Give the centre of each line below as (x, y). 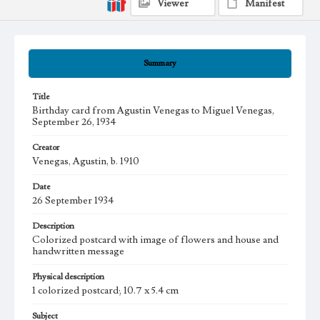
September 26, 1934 (74, 122)
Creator (46, 148)
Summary (160, 64)
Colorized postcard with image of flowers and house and (155, 240)
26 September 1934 (73, 201)
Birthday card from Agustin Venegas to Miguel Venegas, (153, 111)
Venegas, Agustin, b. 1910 (86, 162)
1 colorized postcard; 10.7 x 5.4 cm (105, 291)
